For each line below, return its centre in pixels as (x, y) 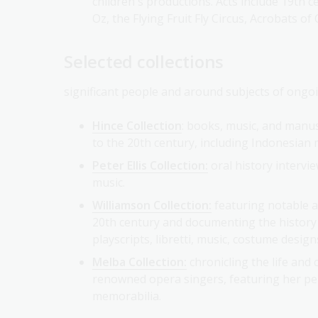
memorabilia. (127, 283)
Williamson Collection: (152, 192)
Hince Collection (137, 113)
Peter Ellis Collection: (150, 152)
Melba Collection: (139, 249)
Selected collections (144, 48)
